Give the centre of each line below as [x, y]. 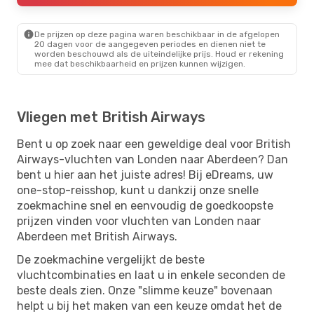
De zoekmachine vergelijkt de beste [111, 259]
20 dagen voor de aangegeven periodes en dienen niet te [150, 44]
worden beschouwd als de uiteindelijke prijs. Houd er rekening [159, 54]
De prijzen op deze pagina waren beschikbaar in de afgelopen [157, 34]
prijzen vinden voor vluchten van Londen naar [139, 221]
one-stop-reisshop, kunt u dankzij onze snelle [138, 190]
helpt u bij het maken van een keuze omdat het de [149, 306]
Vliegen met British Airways [111, 117]
